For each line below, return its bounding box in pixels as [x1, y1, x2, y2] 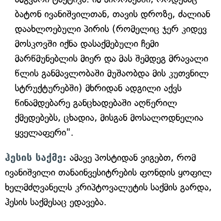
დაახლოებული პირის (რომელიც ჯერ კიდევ [15, 23, 207, 35]
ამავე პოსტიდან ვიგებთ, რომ [67, 152, 196, 163]
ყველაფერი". [15, 127, 74, 138]
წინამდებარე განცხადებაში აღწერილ [15, 97, 177, 109]
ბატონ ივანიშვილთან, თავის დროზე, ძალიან [15, 8, 210, 20]
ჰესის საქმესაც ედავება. [5, 196, 107, 208]
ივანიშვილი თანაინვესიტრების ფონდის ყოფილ [5, 167, 212, 178]
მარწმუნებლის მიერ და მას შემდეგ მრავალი [15, 53, 208, 64]
